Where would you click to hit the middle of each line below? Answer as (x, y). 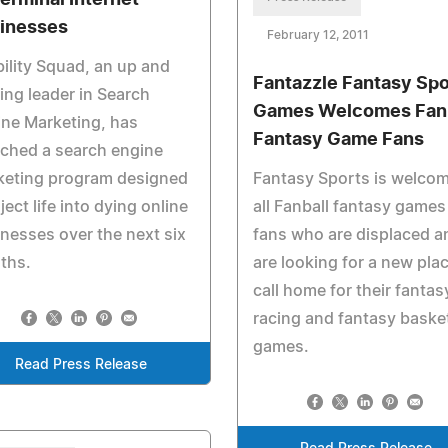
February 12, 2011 (317, 35)
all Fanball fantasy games (349, 207)
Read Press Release (80, 365)
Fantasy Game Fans (338, 140)
